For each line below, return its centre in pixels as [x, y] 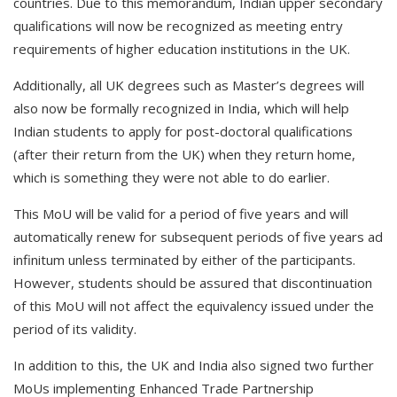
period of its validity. [75, 329]
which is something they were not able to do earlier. [171, 177]
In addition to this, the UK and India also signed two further [194, 365]
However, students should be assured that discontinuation [193, 283]
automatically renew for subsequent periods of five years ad [198, 237]
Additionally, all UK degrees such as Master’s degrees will [189, 85]
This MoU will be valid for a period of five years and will [181, 214]
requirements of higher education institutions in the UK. [182, 49]
